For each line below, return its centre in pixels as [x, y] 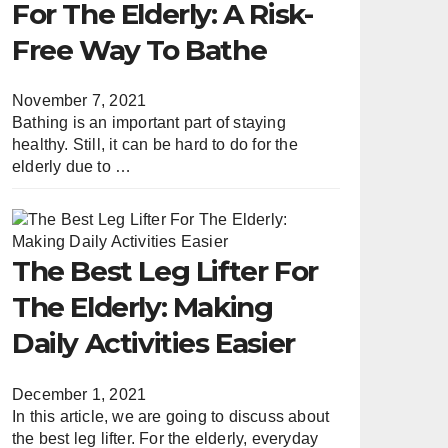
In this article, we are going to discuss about [171, 416]
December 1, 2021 [79, 394]
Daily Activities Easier [153, 343]
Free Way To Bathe [139, 50]
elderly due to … [72, 167]
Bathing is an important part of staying [149, 123]
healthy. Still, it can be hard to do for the [155, 145]
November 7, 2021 [79, 101]
